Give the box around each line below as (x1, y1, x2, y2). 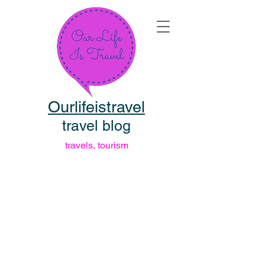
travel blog (62, 117, 131, 134)
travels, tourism (64, 140, 128, 151)
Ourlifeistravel (48, 98, 145, 116)
